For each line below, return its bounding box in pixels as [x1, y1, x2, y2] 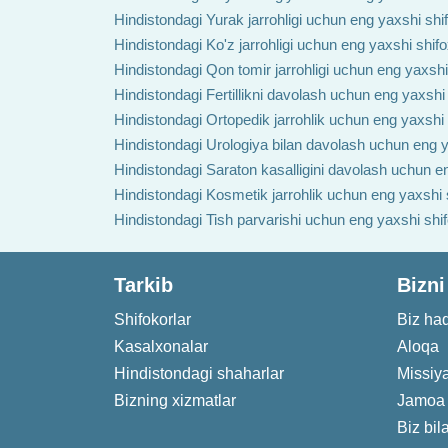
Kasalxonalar [114, 338, 208, 355]
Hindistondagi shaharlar [114, 365, 284, 382]
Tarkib [114, 274, 173, 296]
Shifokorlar [114, 311, 191, 328]
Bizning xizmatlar [114, 392, 236, 409]
